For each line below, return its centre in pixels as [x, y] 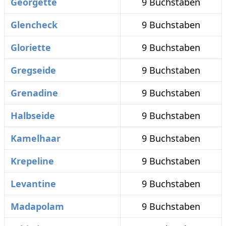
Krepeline [32, 161]
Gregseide [33, 70]
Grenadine [34, 93]
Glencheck [34, 25]
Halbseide [33, 116]
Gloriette [31, 47]
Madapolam [37, 206]
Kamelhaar [36, 138]
